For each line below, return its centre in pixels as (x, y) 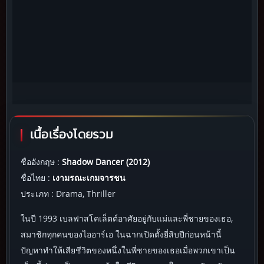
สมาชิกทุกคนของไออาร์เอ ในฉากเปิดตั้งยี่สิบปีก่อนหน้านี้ (121, 235)
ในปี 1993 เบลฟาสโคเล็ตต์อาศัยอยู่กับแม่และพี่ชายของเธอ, (127, 219)
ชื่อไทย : (37, 178)
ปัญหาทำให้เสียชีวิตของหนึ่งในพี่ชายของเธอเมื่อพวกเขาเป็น (128, 250)
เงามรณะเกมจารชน (89, 178)
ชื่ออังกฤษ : (41, 162)
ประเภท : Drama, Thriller (68, 194)
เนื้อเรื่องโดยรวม (72, 135)
